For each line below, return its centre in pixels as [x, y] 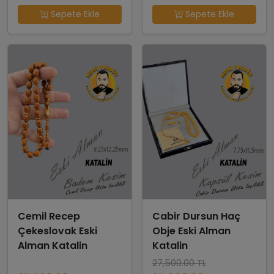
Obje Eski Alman [191, 231]
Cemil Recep [49, 216]
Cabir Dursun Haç [196, 216]
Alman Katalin [53, 245]
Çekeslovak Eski [57, 231]
